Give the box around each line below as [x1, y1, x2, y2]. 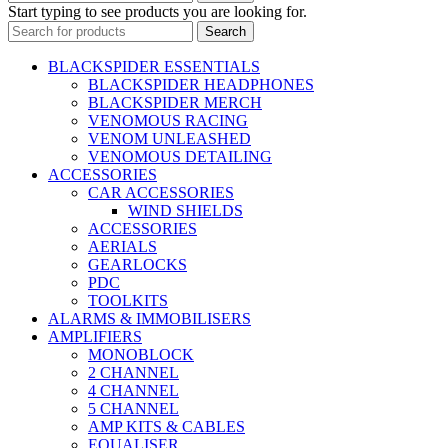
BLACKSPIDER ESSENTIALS [48, 57, 260, 75]
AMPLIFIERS [48, 327, 142, 345]
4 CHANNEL [88, 381, 179, 399]
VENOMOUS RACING [88, 111, 248, 129]
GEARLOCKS [88, 255, 187, 273]
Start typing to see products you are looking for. [8, 2, 307, 20]
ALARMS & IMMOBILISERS [48, 309, 251, 327]
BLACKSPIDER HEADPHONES [88, 75, 314, 93]
